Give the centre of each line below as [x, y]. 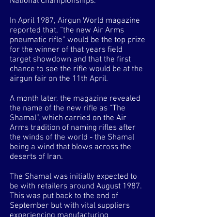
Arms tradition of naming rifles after [73, 128]
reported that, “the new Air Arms [67, 31]
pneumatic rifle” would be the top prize [77, 40]
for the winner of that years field [66, 50]
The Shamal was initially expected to [73, 177]
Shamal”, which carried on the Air [68, 118]
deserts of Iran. [36, 157]
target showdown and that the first [70, 60]
